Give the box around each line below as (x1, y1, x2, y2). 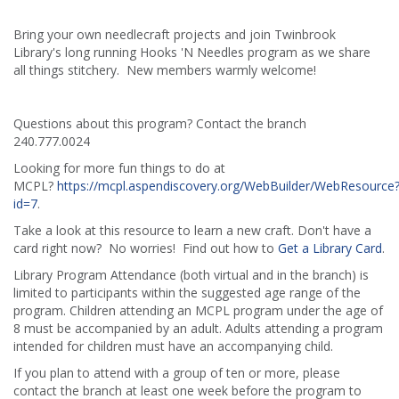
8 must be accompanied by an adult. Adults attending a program (13, 319, 383, 337)
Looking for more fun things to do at (13, 159, 225, 176)
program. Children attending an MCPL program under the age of (13, 301, 383, 319)
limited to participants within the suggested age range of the (13, 283, 361, 301)
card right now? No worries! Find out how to (13, 239, 278, 256)
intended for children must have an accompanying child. (13, 337, 333, 354)
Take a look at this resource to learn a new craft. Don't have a (13, 221, 371, 239)
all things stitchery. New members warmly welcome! (13, 61, 316, 78)
